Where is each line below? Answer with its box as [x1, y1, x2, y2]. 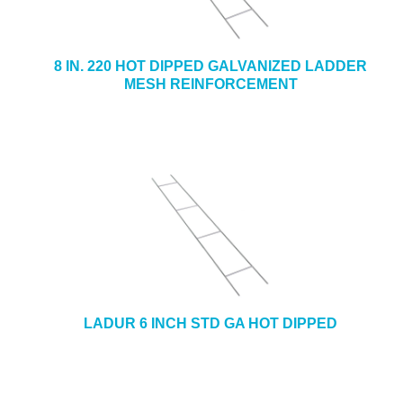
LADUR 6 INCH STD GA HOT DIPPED [84, 316, 337, 331]
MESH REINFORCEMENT [123, 76, 298, 92]
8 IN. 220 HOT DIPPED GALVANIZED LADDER [54, 58, 367, 74]
